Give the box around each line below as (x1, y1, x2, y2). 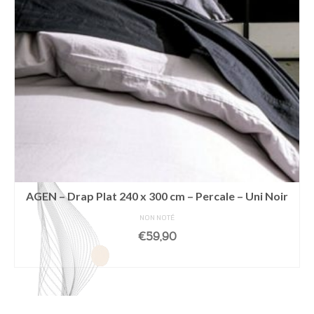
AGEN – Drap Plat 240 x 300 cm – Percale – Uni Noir (26, 189, 288, 203)
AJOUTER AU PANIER (95, 250, 219, 265)
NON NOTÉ (139, 214, 175, 223)
